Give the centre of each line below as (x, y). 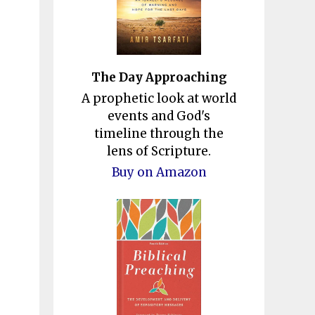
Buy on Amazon (159, 172)
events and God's (159, 116)
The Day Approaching (159, 77)
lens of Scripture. (159, 151)
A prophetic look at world (159, 98)
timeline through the (159, 133)
